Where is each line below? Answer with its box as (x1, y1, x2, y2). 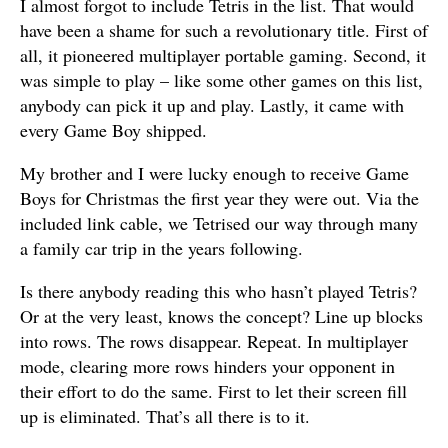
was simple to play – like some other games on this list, (20, 68, 423, 92)
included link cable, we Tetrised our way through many (20, 211, 418, 235)
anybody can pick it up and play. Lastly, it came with (20, 93, 404, 117)
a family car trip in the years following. (20, 236, 303, 260)
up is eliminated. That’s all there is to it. (20, 404, 310, 428)
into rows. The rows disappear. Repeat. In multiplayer (20, 329, 408, 353)
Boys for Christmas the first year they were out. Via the (20, 186, 419, 210)
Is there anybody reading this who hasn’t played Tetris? (20, 279, 417, 303)
